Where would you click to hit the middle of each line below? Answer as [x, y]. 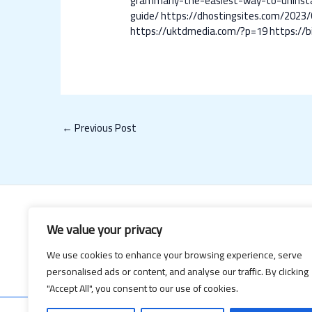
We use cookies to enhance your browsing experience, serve [174, 255]
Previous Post [104, 128]
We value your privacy [104, 229]
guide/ [145, 16]
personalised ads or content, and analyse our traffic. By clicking [178, 272]
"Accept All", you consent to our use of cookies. [142, 288]
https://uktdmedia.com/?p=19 [199, 31]
